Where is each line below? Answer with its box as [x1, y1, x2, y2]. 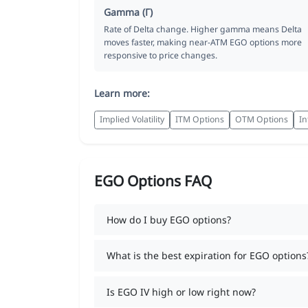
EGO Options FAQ [94, 170, 212, 190]
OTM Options [235, 113, 288, 126]
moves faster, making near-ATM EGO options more [104, 36, 302, 48]
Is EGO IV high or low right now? [106, 285, 256, 298]
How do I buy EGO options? [106, 212, 231, 226]
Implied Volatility [100, 113, 164, 126]
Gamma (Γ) [104, 5, 153, 19]
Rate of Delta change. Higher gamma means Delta [104, 23, 302, 35]
